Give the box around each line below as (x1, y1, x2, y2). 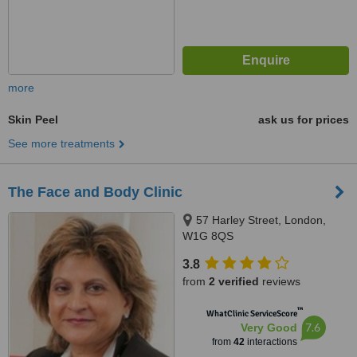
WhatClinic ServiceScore (206, 308, 297, 319)
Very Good (240, 321, 297, 334)
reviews (259, 275, 300, 288)
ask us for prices (258, 113, 349, 126)
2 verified (209, 275, 259, 288)
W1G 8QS (182, 229, 233, 242)
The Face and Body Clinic (8, 184, 182, 200)
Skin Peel (8, 113, 58, 126)
